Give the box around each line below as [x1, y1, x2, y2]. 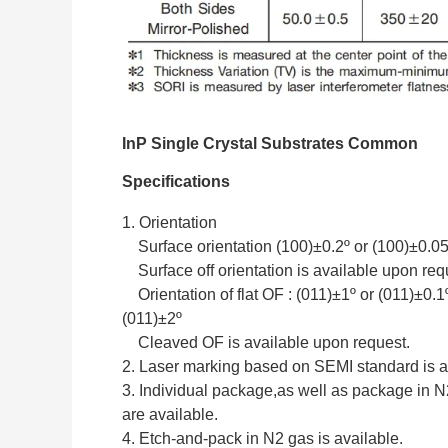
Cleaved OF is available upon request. [122, 334, 410, 352]
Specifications [122, 173, 230, 191]
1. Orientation [122, 214, 217, 232]
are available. [122, 406, 218, 424]
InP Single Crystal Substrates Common [122, 135, 418, 153]
